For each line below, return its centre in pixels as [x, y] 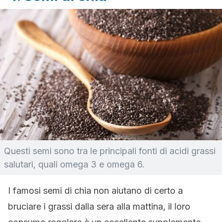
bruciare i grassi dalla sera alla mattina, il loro [99, 206]
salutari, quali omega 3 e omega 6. [74, 164]
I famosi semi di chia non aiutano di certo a [95, 191]
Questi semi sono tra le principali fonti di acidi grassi [110, 151]
